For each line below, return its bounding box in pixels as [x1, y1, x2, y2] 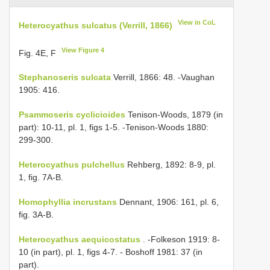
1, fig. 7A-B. [19, 172, 63, 183]
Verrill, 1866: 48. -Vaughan [111, 72, 215, 83]
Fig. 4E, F [19, 48, 58, 58]
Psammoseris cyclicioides [19, 110, 125, 120]
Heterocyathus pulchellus [19, 160, 125, 170]
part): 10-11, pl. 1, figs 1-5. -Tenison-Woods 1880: [19, 122, 209, 133]
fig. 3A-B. [19, 210, 54, 220]
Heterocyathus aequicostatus [19, 234, 140, 245]
